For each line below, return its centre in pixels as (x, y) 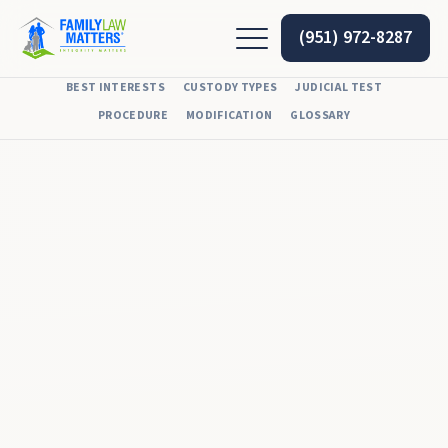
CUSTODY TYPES (230, 88)
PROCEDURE (133, 116)
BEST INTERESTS (115, 88)
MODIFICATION (229, 116)
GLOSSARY (320, 116)
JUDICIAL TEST (339, 88)
